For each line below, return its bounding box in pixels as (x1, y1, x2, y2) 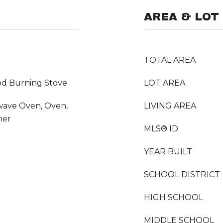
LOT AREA (144, 78, 185, 88)
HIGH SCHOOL (144, 193, 203, 202)
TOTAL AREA (144, 55, 196, 65)
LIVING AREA (144, 101, 196, 111)
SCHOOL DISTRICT (144, 170, 220, 179)
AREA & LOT (144, 11, 219, 23)
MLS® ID (144, 124, 178, 133)
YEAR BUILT (144, 147, 192, 156)
